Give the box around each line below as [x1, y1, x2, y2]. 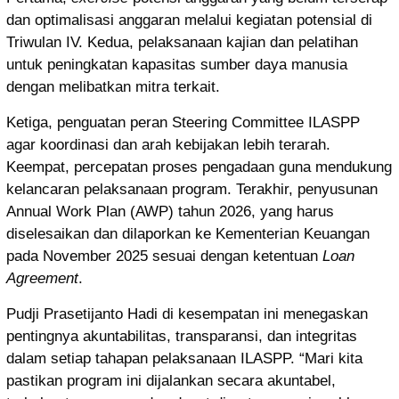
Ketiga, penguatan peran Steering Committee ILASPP [6, 114, 360, 132]
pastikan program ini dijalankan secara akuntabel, [6, 372, 336, 390]
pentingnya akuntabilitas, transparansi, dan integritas [6, 328, 357, 346]
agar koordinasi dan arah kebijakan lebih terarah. [6, 136, 330, 154]
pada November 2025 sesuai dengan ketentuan [6, 248, 322, 265]
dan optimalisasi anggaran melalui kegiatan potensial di [6, 12, 372, 29]
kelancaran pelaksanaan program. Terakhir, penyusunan [6, 181, 378, 199]
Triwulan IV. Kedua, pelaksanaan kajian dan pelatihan [6, 34, 358, 52]
